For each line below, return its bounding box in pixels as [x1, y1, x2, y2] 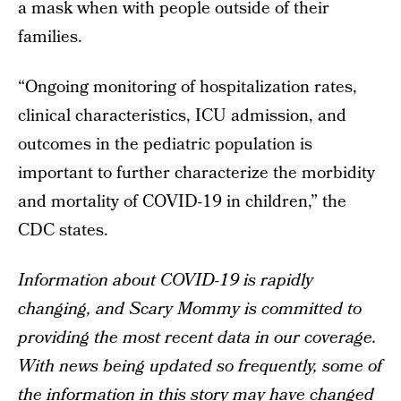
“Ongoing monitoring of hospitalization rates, [18, 75, 357, 99]
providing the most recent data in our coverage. [18, 326, 377, 350]
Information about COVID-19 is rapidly [18, 269, 313, 293]
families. [18, 25, 82, 49]
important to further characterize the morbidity [18, 161, 375, 185]
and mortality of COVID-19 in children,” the [18, 190, 346, 214]
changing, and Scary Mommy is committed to [18, 297, 362, 321]
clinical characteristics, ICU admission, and [18, 104, 346, 128]
